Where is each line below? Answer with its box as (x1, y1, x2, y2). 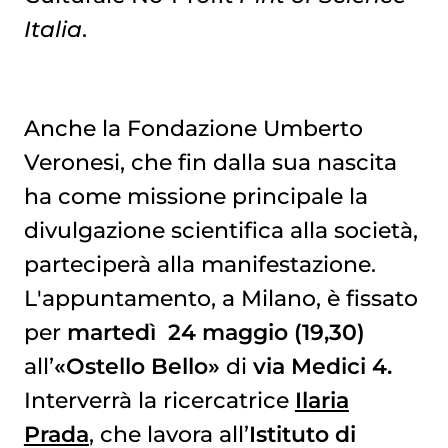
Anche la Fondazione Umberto (23, 114, 363, 141)
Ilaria (294, 386, 349, 413)
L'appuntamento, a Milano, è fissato (23, 284, 418, 311)
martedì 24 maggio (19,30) (66, 318, 365, 345)
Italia (23, 16, 82, 43)
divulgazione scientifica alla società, (23, 216, 418, 243)
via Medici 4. (246, 352, 392, 379)
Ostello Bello (65, 352, 208, 379)
